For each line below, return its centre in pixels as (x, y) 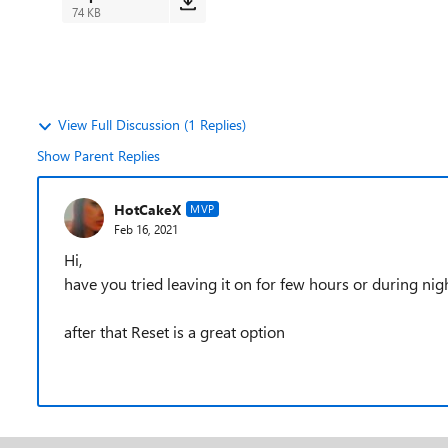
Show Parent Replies (98, 155)
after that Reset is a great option (174, 331)
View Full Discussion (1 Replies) (152, 124)
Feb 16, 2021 (146, 228)
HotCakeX (147, 209)
